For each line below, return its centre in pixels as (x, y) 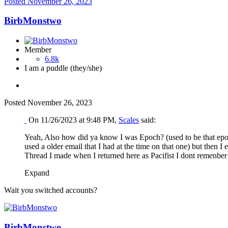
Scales (129, 120)
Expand (39, 173)
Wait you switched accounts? (51, 190)
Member (38, 49)
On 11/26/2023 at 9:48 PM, (74, 120)
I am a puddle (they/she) (63, 68)
